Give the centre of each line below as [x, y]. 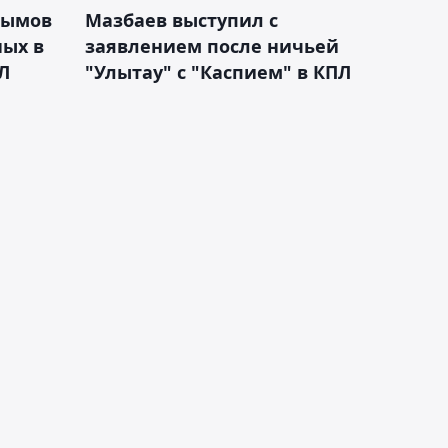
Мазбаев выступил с [181, 19]
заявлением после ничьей [212, 45]
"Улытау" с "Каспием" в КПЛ [218, 71]
